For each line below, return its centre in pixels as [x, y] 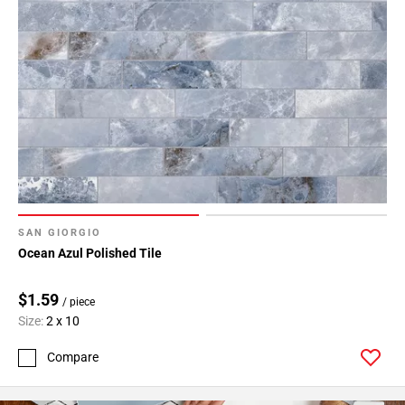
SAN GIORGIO [60, 233]
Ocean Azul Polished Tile [90, 253]
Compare [73, 358]
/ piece [79, 302]
